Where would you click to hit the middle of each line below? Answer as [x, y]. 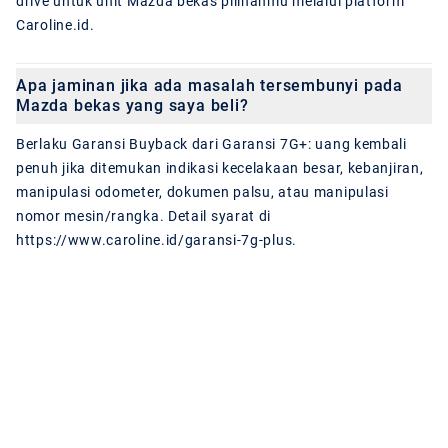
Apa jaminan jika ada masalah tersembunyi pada [209, 86]
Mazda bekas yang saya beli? [132, 106]
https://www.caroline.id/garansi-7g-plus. [156, 240]
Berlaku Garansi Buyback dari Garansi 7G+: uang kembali [211, 144]
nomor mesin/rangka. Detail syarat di [144, 216]
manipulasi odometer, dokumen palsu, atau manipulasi [202, 192]
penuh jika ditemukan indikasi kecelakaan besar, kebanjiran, [220, 168]
